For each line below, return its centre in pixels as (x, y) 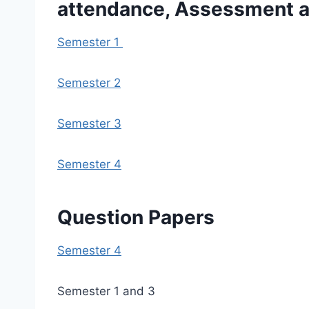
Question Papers (136, 218)
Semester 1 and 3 (106, 291)
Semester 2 (89, 83)
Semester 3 (89, 124)
